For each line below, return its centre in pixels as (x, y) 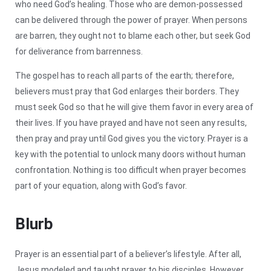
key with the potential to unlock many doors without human (130, 154)
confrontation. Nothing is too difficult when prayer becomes (131, 170)
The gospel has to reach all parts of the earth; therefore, (125, 75)
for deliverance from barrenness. (79, 51)
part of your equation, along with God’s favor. (101, 185)
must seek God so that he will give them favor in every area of (134, 107)
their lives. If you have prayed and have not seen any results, (131, 122)
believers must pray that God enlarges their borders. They (127, 91)
